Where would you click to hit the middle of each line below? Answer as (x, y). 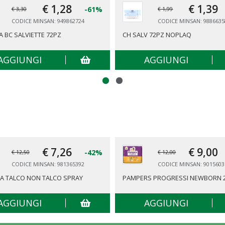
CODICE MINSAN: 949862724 (48, 21)
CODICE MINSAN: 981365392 (48, 164)
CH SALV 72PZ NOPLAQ (157, 35)
